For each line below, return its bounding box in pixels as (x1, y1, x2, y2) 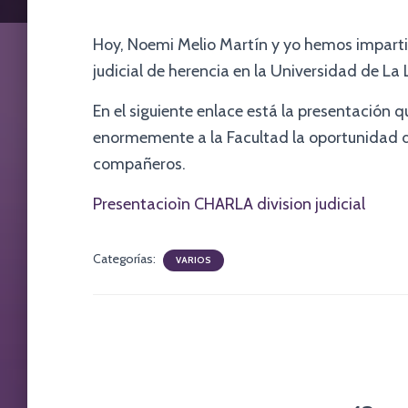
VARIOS (176, 254, 211, 266)
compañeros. (93, 154, 186, 174)
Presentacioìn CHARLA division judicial (93, 194, 365, 214)
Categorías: (93, 250, 158, 267)
